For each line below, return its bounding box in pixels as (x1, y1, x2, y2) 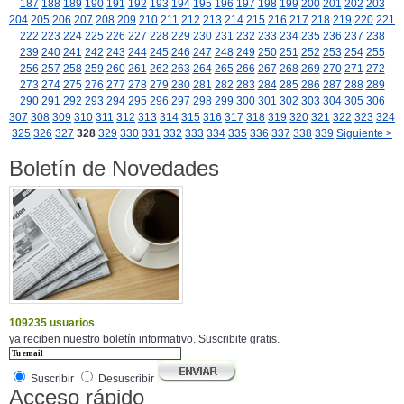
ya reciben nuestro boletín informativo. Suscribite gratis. (9, 333, 280, 346)
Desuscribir (96, 372, 157, 386)
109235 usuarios (9, 317, 95, 330)
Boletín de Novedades (9, 156, 219, 181)
